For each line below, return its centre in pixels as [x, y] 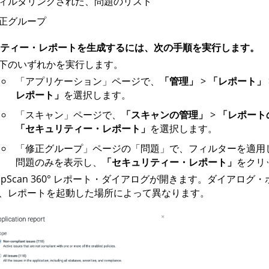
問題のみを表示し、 [59, 162]
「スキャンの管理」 [164, 114]
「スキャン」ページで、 [68, 114]
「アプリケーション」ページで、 [87, 81]
